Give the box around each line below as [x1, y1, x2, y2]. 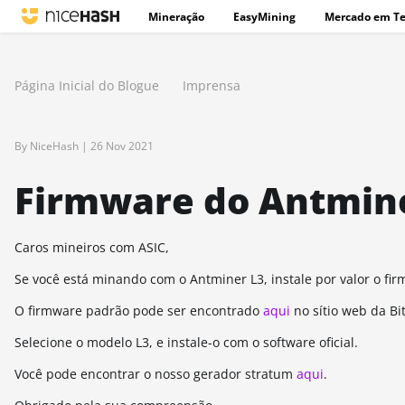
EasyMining [233, 9, 296, 24]
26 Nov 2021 [90, 138, 154, 154]
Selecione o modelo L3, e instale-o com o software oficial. [14, 334, 358, 351]
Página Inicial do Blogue [14, 77, 159, 94]
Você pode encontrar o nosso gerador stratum [14, 365, 297, 382]
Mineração [148, 9, 204, 24]
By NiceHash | [14, 138, 90, 154]
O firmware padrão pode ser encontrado [14, 302, 263, 319]
